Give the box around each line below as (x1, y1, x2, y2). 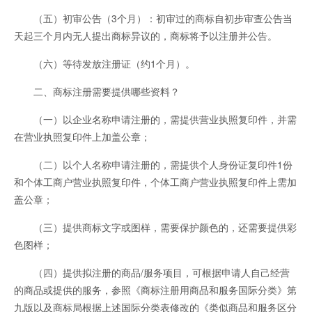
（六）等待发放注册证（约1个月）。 (14, 56, 195, 71)
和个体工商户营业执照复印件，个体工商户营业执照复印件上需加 (14, 175, 297, 189)
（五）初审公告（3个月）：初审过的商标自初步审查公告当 (14, 11, 292, 26)
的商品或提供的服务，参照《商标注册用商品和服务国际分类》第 (14, 283, 297, 297)
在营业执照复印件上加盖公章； (14, 130, 150, 144)
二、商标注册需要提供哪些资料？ (14, 84, 180, 99)
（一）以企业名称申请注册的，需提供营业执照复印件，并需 (14, 112, 297, 127)
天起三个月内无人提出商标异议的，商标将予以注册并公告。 (14, 29, 277, 43)
